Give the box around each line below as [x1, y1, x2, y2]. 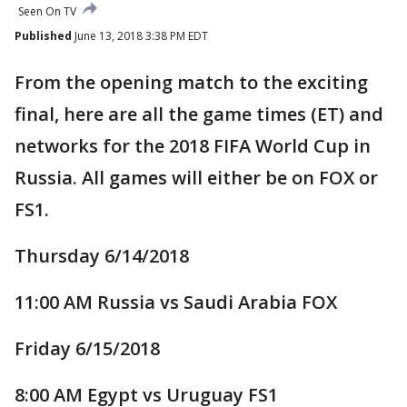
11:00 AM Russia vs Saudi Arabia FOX [15, 290, 337, 314]
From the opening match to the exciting [15, 70, 368, 94]
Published [15, 28, 72, 44]
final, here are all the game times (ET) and [15, 102, 383, 126]
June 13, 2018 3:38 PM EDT [72, 28, 208, 44]
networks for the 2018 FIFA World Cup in [15, 134, 371, 158]
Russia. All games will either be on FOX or [15, 165, 378, 190]
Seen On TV [18, 4, 76, 19]
